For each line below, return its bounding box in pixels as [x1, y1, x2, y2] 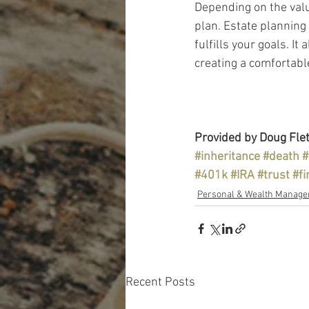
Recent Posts [126, 275, 195, 290]
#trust [257, 168, 290, 183]
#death [263, 149, 299, 164]
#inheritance [195, 149, 260, 164]
